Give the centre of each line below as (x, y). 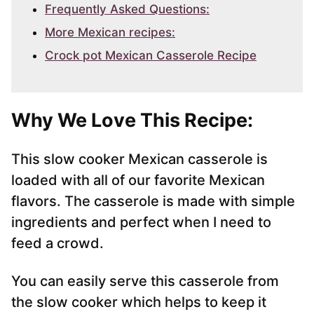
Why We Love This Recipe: (132, 121)
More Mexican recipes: (110, 33)
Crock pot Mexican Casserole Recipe (151, 56)
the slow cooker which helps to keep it (139, 302)
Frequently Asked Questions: (127, 9)
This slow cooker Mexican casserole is (139, 159)
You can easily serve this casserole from (145, 281)
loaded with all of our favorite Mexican (138, 180)
